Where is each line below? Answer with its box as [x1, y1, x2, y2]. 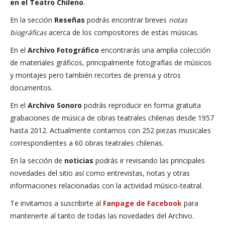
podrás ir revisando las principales [93, 155, 205, 165]
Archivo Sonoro [28, 100, 82, 110]
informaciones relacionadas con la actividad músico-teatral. [10, 180, 203, 190]
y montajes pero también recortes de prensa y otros [10, 70, 181, 80]
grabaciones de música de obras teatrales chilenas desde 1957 [10, 113, 214, 123]
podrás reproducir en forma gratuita [82, 100, 201, 110]
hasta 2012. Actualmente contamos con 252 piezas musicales [10, 125, 211, 135]
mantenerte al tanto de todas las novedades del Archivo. [10, 210, 194, 220]
